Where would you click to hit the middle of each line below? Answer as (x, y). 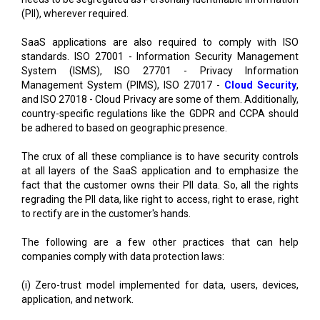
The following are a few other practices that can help (160, 242)
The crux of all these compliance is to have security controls (160, 156)
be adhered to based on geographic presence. (124, 127)
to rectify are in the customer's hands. (106, 213)
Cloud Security (260, 85)
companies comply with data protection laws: (123, 256)
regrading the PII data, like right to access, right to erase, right (160, 199)
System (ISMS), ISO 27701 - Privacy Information (160, 70)
